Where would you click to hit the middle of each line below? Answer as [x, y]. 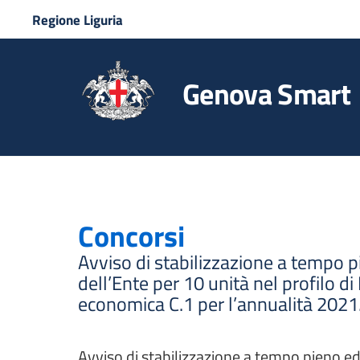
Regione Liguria [78, 20]
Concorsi [131, 236]
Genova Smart [266, 94]
